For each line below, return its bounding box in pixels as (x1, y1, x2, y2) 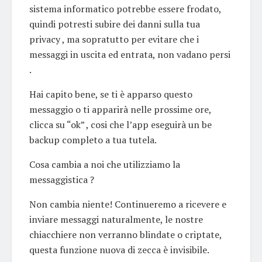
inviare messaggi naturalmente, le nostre (29, 212, 203, 226)
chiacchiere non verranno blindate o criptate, (29, 227, 222, 241)
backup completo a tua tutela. (29, 133, 157, 146)
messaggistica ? (29, 173, 94, 186)
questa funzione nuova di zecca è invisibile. (29, 243, 209, 256)
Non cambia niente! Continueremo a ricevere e (29, 197, 226, 211)
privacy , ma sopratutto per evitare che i (29, 32, 199, 46)
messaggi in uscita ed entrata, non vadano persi (29, 47, 230, 61)
